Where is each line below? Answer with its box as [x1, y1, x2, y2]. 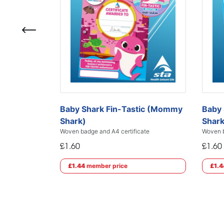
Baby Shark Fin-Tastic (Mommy [60, 104, 182, 114]
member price [85, 162, 127, 169]
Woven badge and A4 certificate [60, 127, 149, 135]
